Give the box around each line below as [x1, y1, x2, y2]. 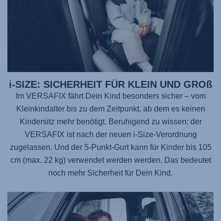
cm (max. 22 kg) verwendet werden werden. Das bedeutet [10, 155, 211, 164]
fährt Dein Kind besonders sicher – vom [66, 91, 206, 100]
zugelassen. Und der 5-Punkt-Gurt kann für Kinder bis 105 [9, 143, 212, 151]
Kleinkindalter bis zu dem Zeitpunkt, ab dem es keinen [16, 104, 205, 113]
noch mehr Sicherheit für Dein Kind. [48, 168, 173, 177]
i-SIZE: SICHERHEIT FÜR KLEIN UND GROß [9, 78, 212, 90]
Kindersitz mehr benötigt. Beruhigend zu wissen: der [19, 117, 202, 126]
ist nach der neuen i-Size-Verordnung [64, 130, 197, 139]
